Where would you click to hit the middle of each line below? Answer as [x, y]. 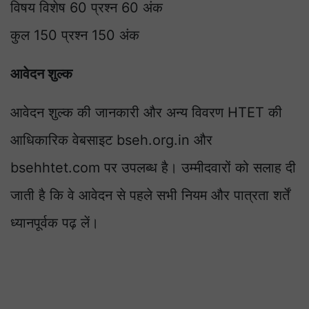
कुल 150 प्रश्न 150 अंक [77, 36]
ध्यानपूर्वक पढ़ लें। [54, 223]
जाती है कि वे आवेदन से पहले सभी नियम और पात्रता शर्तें [150, 196]
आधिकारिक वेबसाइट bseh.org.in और [111, 140]
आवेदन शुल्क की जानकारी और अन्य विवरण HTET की [146, 113]
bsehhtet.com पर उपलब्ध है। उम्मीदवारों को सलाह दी [153, 168]
